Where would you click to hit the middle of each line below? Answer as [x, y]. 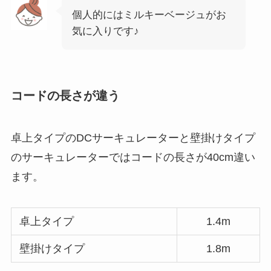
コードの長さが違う [65, 96]
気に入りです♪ [105, 31]
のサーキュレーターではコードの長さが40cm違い [133, 157]
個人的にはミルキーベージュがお [149, 15]
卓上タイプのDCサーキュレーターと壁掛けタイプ [133, 138]
